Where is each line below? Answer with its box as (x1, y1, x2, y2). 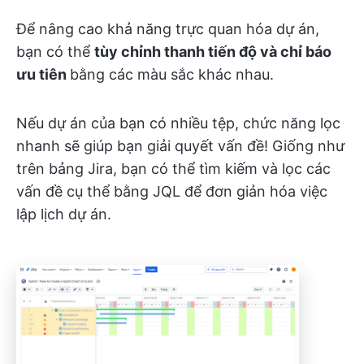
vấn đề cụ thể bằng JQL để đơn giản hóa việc (16, 182, 327, 200)
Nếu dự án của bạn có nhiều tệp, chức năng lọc (16, 114, 340, 132)
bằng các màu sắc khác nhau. (70, 65, 274, 83)
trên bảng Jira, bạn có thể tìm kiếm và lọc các (16, 159, 331, 177)
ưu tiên (16, 65, 70, 83)
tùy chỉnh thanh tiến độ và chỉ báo (94, 42, 331, 60)
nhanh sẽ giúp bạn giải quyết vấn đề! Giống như (16, 136, 344, 154)
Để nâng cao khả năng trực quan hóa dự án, (16, 19, 319, 37)
